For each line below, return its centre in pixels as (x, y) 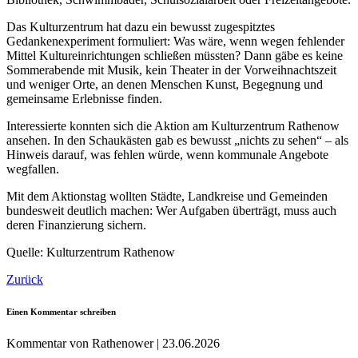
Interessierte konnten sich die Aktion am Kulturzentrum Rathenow (173, 125)
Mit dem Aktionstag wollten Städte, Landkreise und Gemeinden (167, 196)
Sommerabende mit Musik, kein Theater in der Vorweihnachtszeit (171, 70)
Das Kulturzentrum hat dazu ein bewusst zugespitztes (141, 26)
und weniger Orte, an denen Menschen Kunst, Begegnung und (165, 84)
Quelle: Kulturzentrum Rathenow (91, 252)
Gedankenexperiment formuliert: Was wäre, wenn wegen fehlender (175, 41)
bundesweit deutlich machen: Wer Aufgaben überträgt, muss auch (171, 210)
